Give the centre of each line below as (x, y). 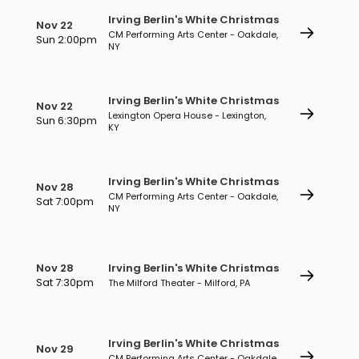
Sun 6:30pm (67, 121)
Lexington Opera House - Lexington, (187, 115)
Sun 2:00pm (67, 40)
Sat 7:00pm (65, 202)
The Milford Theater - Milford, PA (179, 283)
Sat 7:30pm (65, 282)
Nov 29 (55, 349)
